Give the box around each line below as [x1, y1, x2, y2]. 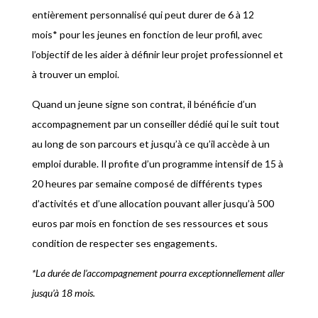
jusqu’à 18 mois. [31, 287, 95, 300]
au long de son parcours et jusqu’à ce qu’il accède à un [31, 138, 270, 150]
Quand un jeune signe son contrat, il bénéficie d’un [31, 98, 256, 111]
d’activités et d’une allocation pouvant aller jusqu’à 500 [31, 197, 274, 210]
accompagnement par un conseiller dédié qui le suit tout [31, 118, 280, 131]
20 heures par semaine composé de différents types [31, 177, 263, 190]
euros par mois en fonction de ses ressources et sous [31, 217, 268, 230]
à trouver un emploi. [31, 68, 119, 81]
